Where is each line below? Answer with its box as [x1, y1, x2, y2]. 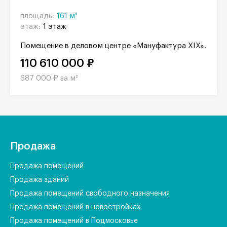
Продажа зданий [10, 176, 69, 183]
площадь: [20, 12, 54, 20]
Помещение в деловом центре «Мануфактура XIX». [20, 42, 206, 50]
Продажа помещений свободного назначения [10, 190, 170, 197]
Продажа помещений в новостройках [10, 203, 140, 211]
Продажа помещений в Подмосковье [10, 217, 138, 224]
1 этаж [43, 22, 66, 30]
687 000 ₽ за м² [20, 74, 78, 82]
